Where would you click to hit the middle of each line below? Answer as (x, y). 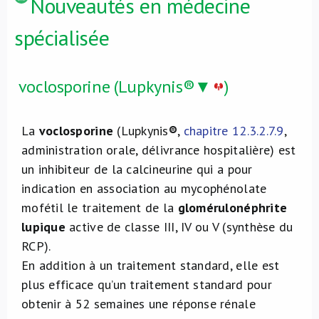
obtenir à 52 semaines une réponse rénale (138, 304)
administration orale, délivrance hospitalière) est (159, 150)
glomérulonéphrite (232, 208)
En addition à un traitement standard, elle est (151, 265)
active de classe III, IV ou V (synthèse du (179, 227)
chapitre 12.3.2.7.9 (234, 131)
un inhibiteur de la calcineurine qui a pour (137, 169)
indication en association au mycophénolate (144, 188)
